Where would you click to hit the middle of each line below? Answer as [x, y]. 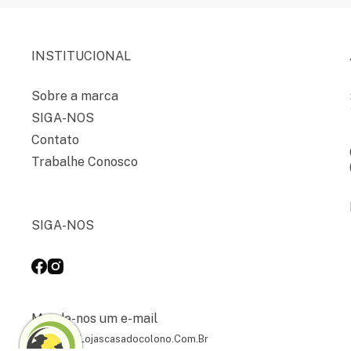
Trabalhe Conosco [85, 162]
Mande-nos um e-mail [94, 318]
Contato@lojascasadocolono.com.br [120, 339]
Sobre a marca [75, 96]
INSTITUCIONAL [81, 56]
